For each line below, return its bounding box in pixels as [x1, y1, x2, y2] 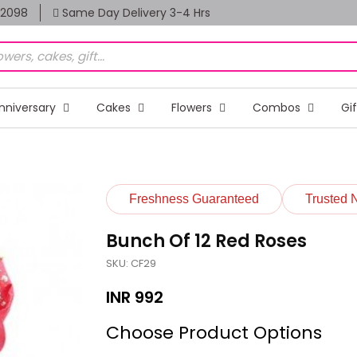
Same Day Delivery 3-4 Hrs [59, 5, 210, 21]
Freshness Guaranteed [128, 191, 259, 206]
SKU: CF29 [105, 255, 156, 271]
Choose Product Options [105, 320, 322, 345]
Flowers [171, 99, 215, 116]
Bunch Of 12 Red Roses [105, 228, 307, 253]
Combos [252, 99, 304, 116]
